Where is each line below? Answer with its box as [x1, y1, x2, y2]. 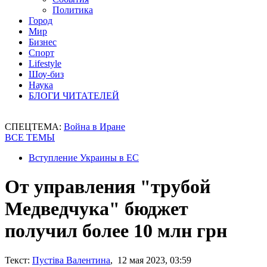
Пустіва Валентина [32, 254, 110, 265]
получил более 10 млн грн [5, 220, 227, 242]
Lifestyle [29, 58, 61, 69]
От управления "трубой [5, 176, 210, 198]
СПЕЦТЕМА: [5, 122, 64, 132]
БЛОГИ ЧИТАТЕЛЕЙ [29, 91, 119, 101]
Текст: [5, 254, 30, 265]
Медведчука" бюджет [5, 198, 188, 220]
